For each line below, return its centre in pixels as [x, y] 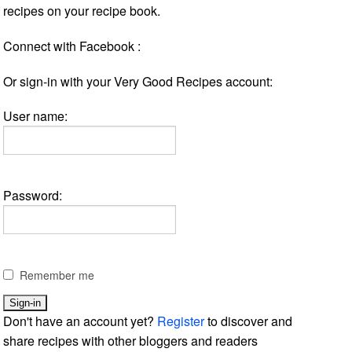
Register [181, 321]
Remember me [57, 275]
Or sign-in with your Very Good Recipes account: [138, 81]
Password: [33, 195]
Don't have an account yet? [81, 321]
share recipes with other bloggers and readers [131, 340]
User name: [36, 115]
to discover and [249, 321]
